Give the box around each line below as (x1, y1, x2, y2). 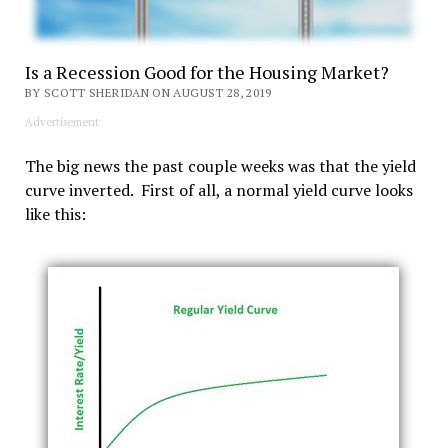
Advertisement (24, 115, 99, 130)
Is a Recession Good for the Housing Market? (24, 60, 389, 85)
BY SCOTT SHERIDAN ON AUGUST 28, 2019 (24, 85, 272, 101)
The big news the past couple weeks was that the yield (24, 155, 416, 178)
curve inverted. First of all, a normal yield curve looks (24, 179, 413, 202)
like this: (24, 203, 86, 226)
